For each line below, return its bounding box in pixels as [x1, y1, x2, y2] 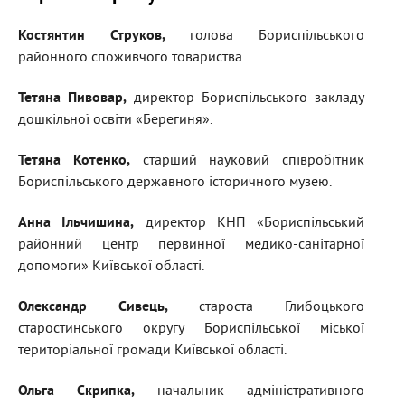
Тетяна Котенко [18, 152, 127, 171]
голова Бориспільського [165, 27, 365, 46]
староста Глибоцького [167, 298, 365, 317]
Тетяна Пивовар [18, 89, 123, 108]
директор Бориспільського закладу [127, 89, 364, 108]
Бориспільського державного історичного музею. [18, 174, 332, 193]
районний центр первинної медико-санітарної [18, 236, 364, 255]
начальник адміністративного [135, 382, 364, 401]
